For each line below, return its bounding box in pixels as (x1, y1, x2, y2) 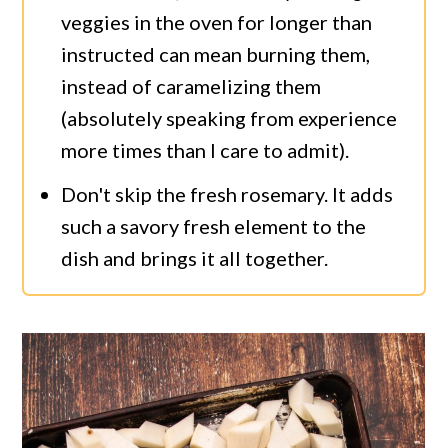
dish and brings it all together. (61, 245, 329, 270)
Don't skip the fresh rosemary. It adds (61, 181, 394, 206)
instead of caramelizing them (61, 73, 322, 98)
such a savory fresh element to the (61, 213, 367, 238)
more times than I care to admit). (61, 137, 350, 162)
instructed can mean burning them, (61, 41, 371, 66)
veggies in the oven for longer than (61, 9, 373, 34)
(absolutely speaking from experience (61, 105, 398, 130)
